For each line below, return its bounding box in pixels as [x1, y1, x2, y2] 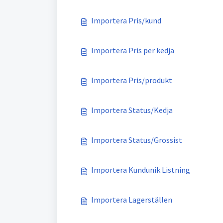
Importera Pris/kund [91, 15, 161, 25]
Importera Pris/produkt [91, 75, 172, 85]
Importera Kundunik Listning [91, 165, 190, 175]
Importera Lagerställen [91, 195, 172, 205]
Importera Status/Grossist [91, 135, 182, 145]
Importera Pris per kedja [91, 45, 174, 55]
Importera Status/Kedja [91, 105, 173, 115]
